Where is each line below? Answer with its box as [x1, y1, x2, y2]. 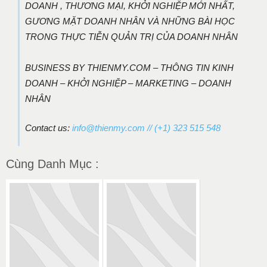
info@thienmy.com [72, 122, 145, 133]
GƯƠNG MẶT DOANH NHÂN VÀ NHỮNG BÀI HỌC [25, 15, 235, 26]
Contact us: [25, 122, 72, 133]
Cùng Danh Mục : [6, 157, 99, 170]
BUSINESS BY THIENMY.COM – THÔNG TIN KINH [25, 62, 234, 73]
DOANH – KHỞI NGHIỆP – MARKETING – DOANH [25, 77, 231, 88]
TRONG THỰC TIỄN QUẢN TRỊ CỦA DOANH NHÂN [25, 31, 238, 42]
